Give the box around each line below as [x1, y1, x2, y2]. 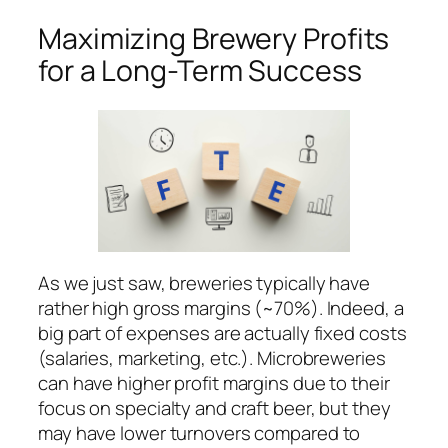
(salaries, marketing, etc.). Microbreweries [38, 344, 386, 371]
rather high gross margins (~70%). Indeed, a [38, 294, 404, 321]
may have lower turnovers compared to [38, 419, 361, 446]
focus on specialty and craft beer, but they [38, 394, 391, 421]
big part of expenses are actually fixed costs [38, 319, 407, 346]
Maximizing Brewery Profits [38, 18, 390, 58]
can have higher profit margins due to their [38, 369, 390, 396]
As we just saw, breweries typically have [38, 269, 370, 296]
